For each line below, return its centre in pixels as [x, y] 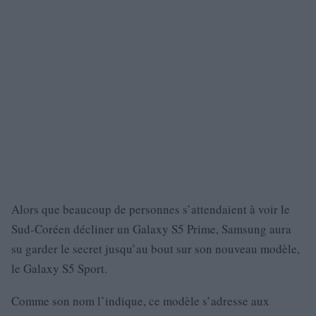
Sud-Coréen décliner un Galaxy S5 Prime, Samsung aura [151, 229]
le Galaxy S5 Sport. [59, 268]
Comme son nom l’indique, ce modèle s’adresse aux [140, 301]
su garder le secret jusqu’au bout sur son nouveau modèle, [156, 249]
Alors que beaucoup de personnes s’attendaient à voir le [151, 209]
